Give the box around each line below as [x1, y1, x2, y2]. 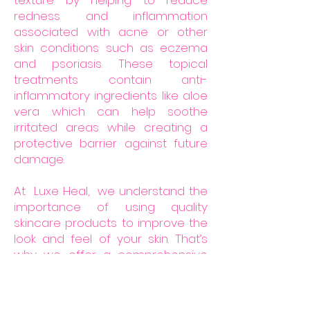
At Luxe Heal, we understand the [14, 183, 208, 199]
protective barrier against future [14, 135, 208, 152]
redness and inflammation [14, 8, 208, 24]
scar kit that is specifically [14, 262, 208, 279]
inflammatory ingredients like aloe [14, 87, 208, 104]
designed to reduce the [14, 278, 208, 295]
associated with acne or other [14, 24, 208, 40]
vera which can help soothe [14, 103, 208, 120]
